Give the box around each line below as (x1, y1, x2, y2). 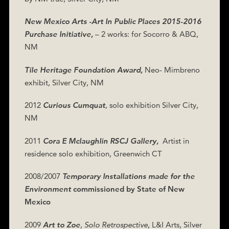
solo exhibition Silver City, (107, 100, 198, 110)
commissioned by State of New (73, 184, 185, 194)
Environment (24, 184, 71, 194)
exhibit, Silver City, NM (24, 77, 104, 87)
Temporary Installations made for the (62, 171, 195, 181)
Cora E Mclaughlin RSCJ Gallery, (42, 135, 158, 146)
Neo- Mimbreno (142, 64, 200, 75)
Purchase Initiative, (24, 29, 93, 39)
